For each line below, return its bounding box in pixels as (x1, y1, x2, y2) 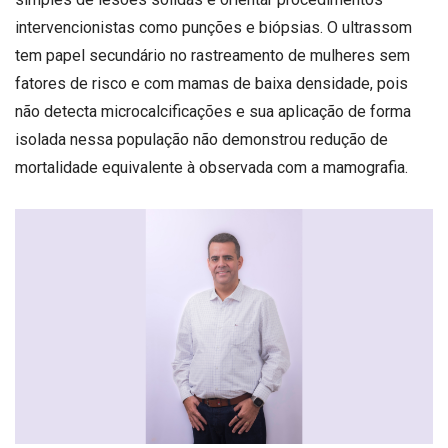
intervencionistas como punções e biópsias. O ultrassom (15, 18, 412, 37)
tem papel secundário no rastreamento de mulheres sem (15, 46, 410, 65)
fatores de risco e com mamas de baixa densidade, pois (15, 74, 408, 93)
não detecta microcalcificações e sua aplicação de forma (15, 102, 411, 121)
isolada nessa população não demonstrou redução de (15, 130, 388, 149)
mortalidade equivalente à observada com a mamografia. (15, 158, 412, 177)
